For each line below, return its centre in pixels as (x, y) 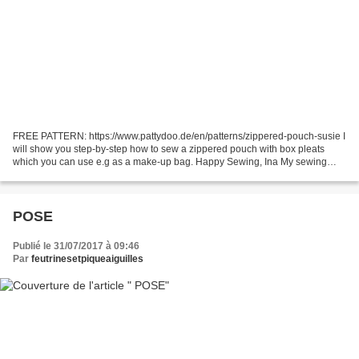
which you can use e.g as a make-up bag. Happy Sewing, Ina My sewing (170, 162)
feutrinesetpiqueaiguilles (87, 259)
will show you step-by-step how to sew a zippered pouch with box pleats (169, 149)
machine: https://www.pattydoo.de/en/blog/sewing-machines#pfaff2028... (169, 175)
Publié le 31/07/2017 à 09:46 (76, 246)
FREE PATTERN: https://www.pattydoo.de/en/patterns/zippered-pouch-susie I (179, 137)
